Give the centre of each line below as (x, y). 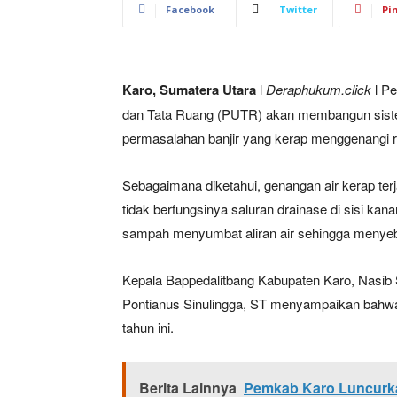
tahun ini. (148, 327)
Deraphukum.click (319, 89)
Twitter (298, 9)
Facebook (190, 9)
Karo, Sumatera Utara (189, 89)
